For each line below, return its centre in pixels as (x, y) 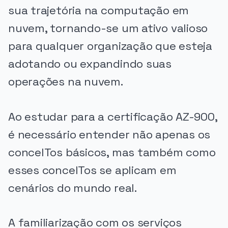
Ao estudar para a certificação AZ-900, (113, 117)
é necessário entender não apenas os (109, 134)
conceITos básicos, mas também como (112, 152)
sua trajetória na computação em (99, 11)
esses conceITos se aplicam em (92, 170)
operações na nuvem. (66, 82)
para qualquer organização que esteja (110, 46)
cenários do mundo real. (73, 188)
